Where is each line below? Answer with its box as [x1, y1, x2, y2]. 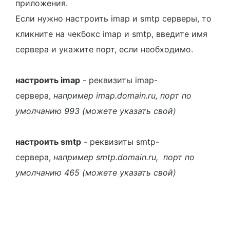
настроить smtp [15, 137, 81, 147]
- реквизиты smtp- [81, 137, 159, 147]
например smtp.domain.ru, [53, 152, 161, 162]
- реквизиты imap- [80, 75, 158, 85]
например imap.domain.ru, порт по [53, 90, 191, 101]
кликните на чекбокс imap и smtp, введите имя [15, 29, 207, 39]
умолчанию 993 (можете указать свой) [15, 106, 176, 116]
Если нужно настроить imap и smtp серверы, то [15, 13, 212, 24]
